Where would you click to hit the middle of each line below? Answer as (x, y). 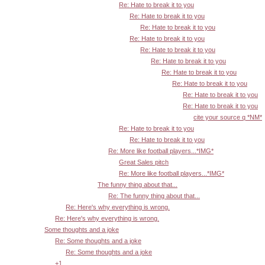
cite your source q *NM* (228, 117)
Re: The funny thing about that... (154, 196)
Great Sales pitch (144, 162)
